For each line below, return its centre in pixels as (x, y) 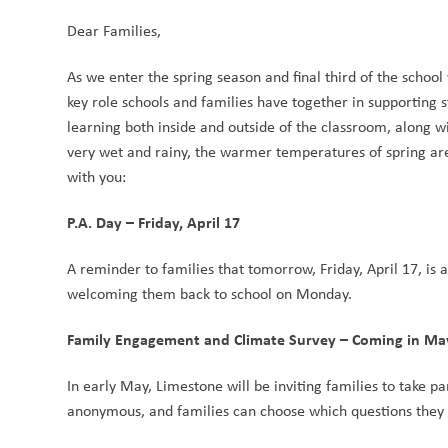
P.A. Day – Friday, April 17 (154, 222)
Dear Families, (114, 30)
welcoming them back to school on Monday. (210, 293)
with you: (97, 176)
